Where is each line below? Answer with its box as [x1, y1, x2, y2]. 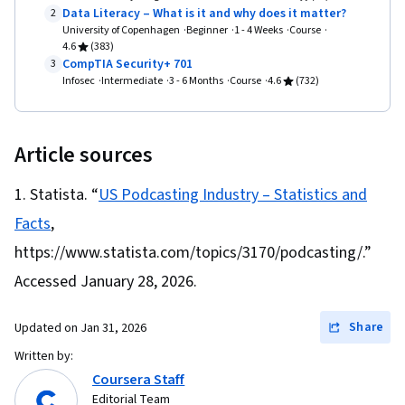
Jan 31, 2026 [80, 319, 146, 338]
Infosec [62, 73, 95, 89]
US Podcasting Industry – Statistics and [99, 184, 367, 207]
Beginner [186, 23, 228, 39]
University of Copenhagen [62, 23, 180, 39]
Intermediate [101, 73, 163, 89]
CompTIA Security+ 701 [62, 55, 193, 74]
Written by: [14, 347, 73, 366]
